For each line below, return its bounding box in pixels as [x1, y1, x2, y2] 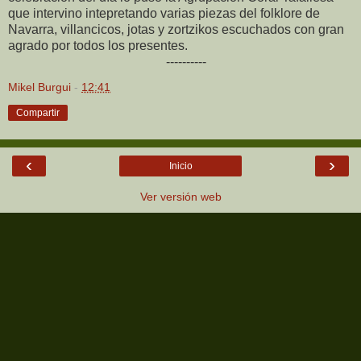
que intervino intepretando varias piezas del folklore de [8, 6, 320, 20]
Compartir [16, 106, 60, 118]
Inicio [168, 160, 193, 172]
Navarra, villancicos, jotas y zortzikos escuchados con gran [8, 22, 344, 36]
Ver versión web [139, 189, 222, 203]
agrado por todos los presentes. [8, 38, 188, 52]
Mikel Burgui [8, 80, 71, 93]
